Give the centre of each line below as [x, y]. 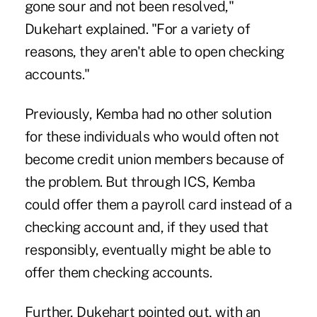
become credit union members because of [154, 159]
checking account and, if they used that [146, 227]
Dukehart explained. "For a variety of [137, 29]
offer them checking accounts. [118, 272]
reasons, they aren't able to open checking [154, 51]
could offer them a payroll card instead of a [158, 204]
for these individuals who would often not [152, 136]
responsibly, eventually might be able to [148, 249]
